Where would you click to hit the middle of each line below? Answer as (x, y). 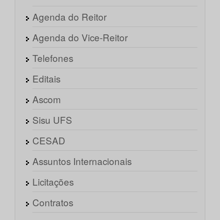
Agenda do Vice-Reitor (80, 37)
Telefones (53, 58)
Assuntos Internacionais (82, 161)
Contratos (53, 202)
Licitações (53, 182)
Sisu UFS (52, 120)
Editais (46, 79)
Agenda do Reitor (69, 17)
